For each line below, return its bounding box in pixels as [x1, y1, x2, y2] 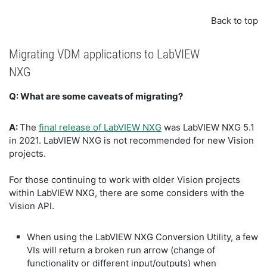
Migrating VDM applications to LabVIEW [9, 47, 200, 61]
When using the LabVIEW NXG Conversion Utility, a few [27, 231, 258, 243]
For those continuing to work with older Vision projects [9, 174, 240, 185]
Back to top [211, 15, 258, 26]
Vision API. [9, 200, 54, 212]
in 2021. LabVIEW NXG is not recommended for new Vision [9, 135, 254, 146]
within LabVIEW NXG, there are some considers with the [9, 187, 244, 198]
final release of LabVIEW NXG [39, 122, 162, 133]
